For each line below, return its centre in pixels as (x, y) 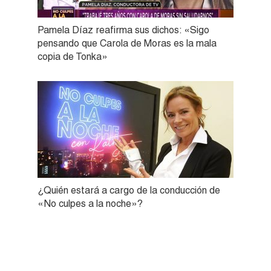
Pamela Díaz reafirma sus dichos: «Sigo (123, 30)
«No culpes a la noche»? (90, 203)
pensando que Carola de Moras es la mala (127, 43)
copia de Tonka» (73, 56)
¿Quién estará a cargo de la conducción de (129, 190)
